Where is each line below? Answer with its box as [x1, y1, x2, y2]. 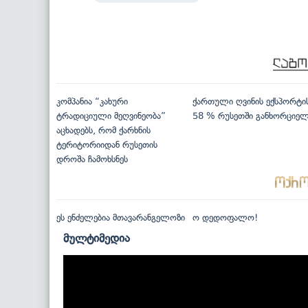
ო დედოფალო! [192, 212, 258, 223]
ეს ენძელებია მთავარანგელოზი [56, 212, 185, 223]
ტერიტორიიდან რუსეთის [56, 140, 157, 151]
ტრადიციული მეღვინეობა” [56, 111, 166, 122]
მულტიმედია [63, 231, 130, 245]
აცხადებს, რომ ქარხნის [56, 125, 151, 136]
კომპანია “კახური [56, 96, 128, 107]
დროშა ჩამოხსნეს [56, 154, 128, 165]
